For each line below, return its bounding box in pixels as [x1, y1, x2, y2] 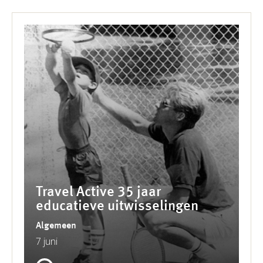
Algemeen [36, 221, 76, 231]
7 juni [36, 234, 58, 248]
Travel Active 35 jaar [36, 185, 161, 200]
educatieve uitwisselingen [36, 199, 198, 214]
